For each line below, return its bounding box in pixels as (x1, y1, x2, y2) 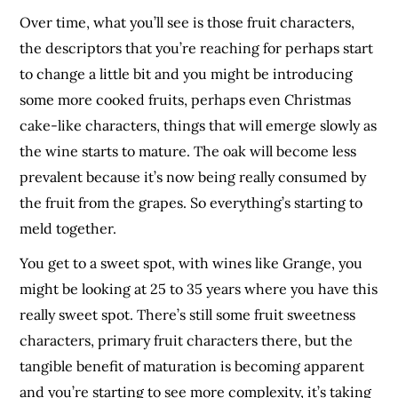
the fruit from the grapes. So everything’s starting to (20, 194, 363, 212)
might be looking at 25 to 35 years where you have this (20, 280, 378, 298)
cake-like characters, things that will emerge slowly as (20, 116, 378, 135)
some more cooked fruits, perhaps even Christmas (20, 91, 352, 109)
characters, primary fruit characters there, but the (20, 331, 354, 350)
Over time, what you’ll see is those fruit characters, (20, 13, 355, 32)
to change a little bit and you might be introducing (20, 65, 354, 84)
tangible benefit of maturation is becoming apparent (20, 357, 365, 376)
